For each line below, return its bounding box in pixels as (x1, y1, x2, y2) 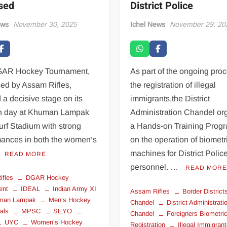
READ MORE (5, 150, 47, 158)
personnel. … (130, 162, 181, 171)
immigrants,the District (130, 94, 210, 103)
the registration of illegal (130, 80, 216, 89)
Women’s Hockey (31, 218, 83, 226)
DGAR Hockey (26, 173, 69, 181)
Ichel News (130, 20, 166, 28)
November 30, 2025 (13, 20, 78, 28)
